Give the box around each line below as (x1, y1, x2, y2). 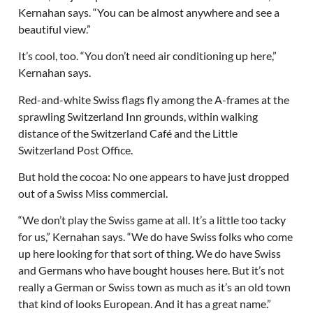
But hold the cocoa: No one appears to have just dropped (17, 169, 289, 183)
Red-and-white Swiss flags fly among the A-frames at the (17, 92, 289, 106)
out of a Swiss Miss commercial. (17, 186, 168, 200)
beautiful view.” (17, 22, 91, 36)
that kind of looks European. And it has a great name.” (17, 297, 271, 311)
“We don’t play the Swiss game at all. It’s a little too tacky (17, 213, 286, 227)
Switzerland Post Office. (17, 143, 133, 156)
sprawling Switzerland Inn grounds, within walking (17, 109, 258, 123)
